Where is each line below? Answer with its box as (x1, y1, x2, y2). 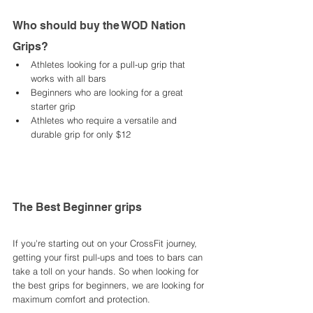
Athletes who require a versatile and (31, 115, 180, 126)
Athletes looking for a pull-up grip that (31, 59, 188, 71)
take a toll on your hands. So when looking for (13, 265, 201, 277)
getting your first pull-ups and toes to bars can (13, 252, 205, 263)
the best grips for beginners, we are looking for (13, 279, 207, 291)
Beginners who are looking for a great (31, 87, 186, 99)
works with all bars (31, 73, 106, 85)
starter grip (31, 101, 75, 112)
